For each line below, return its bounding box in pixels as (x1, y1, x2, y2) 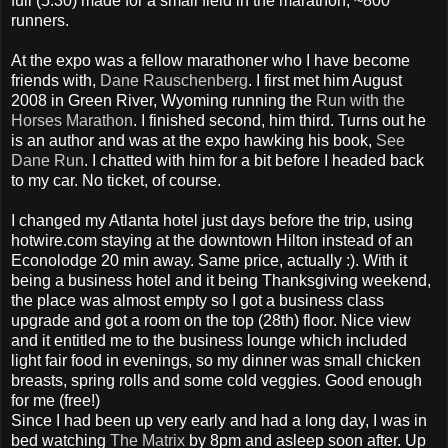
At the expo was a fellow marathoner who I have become (11, 51, 410, 69)
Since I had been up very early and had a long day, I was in (11, 411, 427, 429)
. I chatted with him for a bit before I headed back (84, 151, 424, 169)
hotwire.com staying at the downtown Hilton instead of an (11, 231, 413, 249)
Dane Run (11, 151, 84, 169)
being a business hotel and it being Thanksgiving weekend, (11, 271, 431, 289)
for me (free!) (11, 391, 100, 409)
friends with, (11, 71, 100, 89)
